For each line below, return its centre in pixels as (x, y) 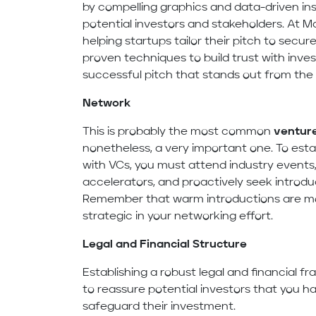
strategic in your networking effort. (178, 217)
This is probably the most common (178, 132)
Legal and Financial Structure (165, 245)
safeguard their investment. (159, 307)
